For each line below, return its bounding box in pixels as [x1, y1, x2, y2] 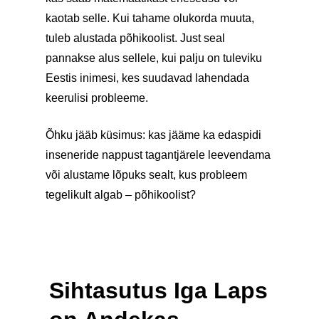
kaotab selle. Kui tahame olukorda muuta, [46, 12, 254, 24]
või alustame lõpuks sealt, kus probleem [46, 169, 247, 181]
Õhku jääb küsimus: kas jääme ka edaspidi [46, 129, 261, 141]
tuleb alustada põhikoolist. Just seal [46, 32, 225, 44]
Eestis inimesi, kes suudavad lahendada [46, 72, 249, 84]
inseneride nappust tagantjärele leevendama [46, 149, 271, 161]
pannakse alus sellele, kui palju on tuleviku [46, 52, 262, 64]
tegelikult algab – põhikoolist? [46, 189, 196, 201]
